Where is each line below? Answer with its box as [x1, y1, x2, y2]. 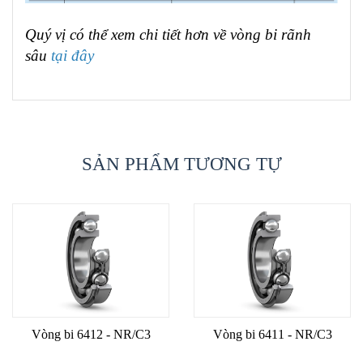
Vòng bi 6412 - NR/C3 [31, 327, 151, 341]
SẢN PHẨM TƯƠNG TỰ [81, 154, 282, 175]
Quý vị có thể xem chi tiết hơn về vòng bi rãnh [25, 26, 311, 44]
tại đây [51, 47, 94, 65]
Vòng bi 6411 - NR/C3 [212, 327, 332, 341]
